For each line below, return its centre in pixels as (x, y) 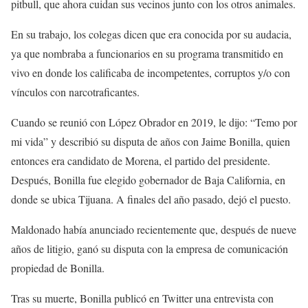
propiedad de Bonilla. (58, 268)
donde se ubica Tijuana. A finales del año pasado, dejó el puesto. (151, 199)
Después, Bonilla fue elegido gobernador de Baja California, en (148, 180)
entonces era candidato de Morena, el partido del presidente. (141, 161)
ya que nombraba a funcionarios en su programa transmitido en (147, 54)
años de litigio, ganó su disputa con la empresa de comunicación (150, 249)
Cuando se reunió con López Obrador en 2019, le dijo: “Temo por (154, 122)
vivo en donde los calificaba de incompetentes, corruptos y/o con (151, 73)
